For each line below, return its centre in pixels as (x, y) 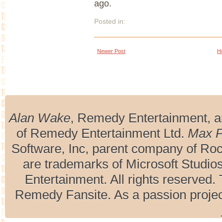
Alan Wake (40, 118)
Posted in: (110, 22)
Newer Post (111, 51)
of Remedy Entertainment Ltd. (102, 134)
